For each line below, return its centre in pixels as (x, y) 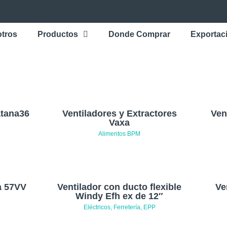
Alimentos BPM (120, 134)
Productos (58, 34)
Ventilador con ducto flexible (120, 187)
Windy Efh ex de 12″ (120, 196)
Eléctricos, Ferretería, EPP (119, 207)
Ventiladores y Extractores (119, 113)
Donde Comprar (139, 34)
